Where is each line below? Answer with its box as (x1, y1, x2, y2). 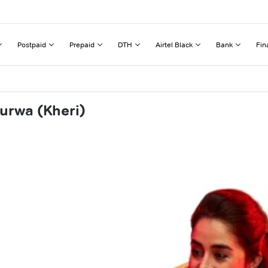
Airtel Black (156, 39, 193, 49)
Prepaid (69, 39, 95, 49)
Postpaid (17, 39, 46, 49)
